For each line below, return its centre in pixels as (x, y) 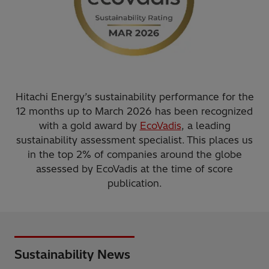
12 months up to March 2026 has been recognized (134, 111)
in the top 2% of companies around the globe (134, 155)
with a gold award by (89, 126)
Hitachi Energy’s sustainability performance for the (134, 97)
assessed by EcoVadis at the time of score (134, 169)
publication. (134, 183)
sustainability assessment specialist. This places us (134, 140)
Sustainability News (72, 255)
